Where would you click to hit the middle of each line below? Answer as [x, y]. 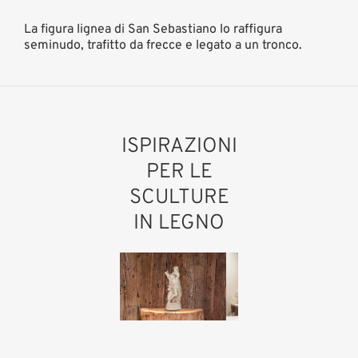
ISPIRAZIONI [179, 147]
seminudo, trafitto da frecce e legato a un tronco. [163, 46]
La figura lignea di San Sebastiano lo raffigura [153, 30]
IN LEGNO [179, 224]
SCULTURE [179, 198]
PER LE [179, 173]
